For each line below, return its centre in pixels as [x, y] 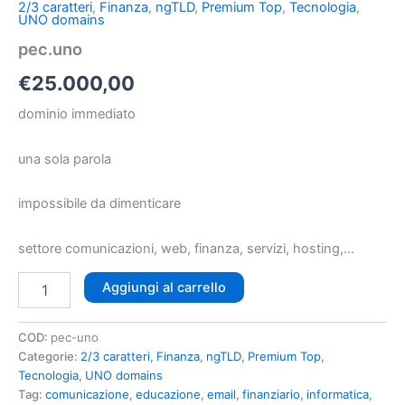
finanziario [271, 395]
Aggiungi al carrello [164, 288]
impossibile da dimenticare [99, 204]
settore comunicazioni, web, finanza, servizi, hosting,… [186, 248]
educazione [168, 395]
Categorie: [49, 357]
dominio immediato [77, 114]
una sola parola [65, 159]
